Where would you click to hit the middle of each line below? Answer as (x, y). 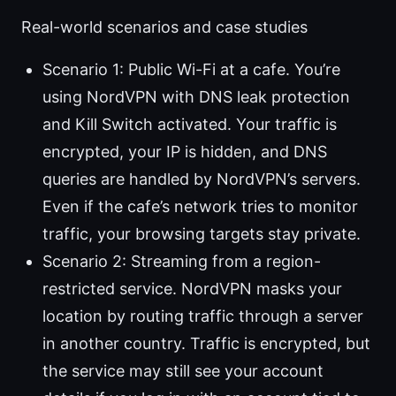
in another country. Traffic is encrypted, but (206, 344)
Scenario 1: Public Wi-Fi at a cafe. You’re (191, 70)
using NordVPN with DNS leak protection (196, 97)
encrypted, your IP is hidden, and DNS (185, 152)
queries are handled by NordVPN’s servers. (202, 179)
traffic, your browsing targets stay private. (202, 234)
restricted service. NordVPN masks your (192, 289)
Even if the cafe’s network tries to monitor (200, 207)
